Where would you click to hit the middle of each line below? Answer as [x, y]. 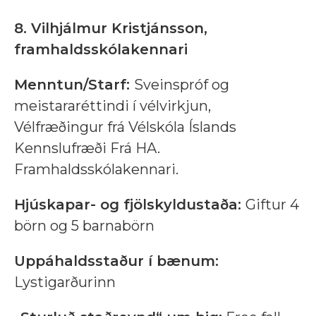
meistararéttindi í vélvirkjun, [113, 106]
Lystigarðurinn [65, 282]
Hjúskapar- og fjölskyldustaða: [130, 205]
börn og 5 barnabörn [84, 226]
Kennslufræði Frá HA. [87, 148]
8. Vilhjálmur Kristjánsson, [111, 29]
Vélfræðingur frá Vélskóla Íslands [125, 127]
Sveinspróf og [182, 85]
